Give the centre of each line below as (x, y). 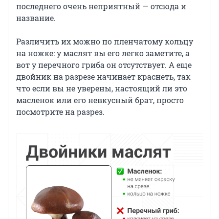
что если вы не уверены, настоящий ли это (102, 88)
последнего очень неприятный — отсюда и (101, 6)
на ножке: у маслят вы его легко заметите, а (103, 53)
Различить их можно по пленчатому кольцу (105, 42)
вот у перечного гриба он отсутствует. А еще (104, 65)
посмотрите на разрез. (60, 112)
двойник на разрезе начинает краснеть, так (103, 77)
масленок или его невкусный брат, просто (100, 100)
